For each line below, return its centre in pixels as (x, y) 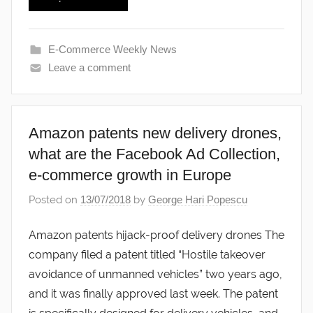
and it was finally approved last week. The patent (153, 293)
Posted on (54, 200)
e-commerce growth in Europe (130, 175)
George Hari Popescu (198, 200)
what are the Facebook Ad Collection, (154, 154)
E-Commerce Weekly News (112, 49)
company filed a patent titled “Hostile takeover (147, 254)
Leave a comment (89, 67)
